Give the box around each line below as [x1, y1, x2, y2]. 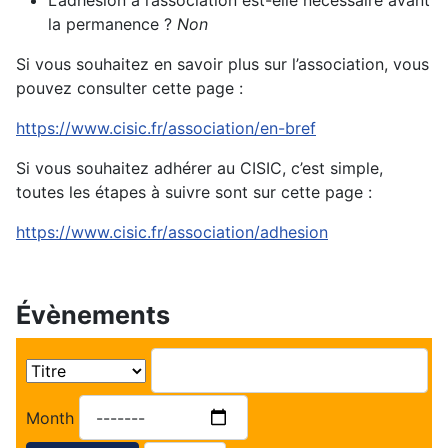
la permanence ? [48, 14, 177, 35]
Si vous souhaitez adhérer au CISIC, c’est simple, [16, 158, 383, 179]
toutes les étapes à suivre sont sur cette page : [16, 182, 372, 203]
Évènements [16, 300, 170, 331]
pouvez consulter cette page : [16, 78, 243, 99]
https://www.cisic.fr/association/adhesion [16, 222, 328, 243]
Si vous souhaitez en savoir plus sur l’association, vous [16, 54, 429, 75]
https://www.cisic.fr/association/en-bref [16, 118, 316, 139]
